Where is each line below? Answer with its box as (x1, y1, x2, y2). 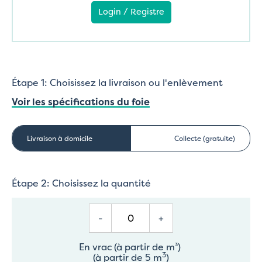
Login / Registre (98, 5, 164, 18)
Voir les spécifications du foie (12, 95, 150, 108)
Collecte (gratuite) (174, 133, 235, 143)
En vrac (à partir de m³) (79, 240, 183, 253)
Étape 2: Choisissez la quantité (12, 176, 151, 189)
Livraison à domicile (27, 133, 92, 143)
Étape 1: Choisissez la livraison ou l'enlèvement (12, 75, 223, 89)
